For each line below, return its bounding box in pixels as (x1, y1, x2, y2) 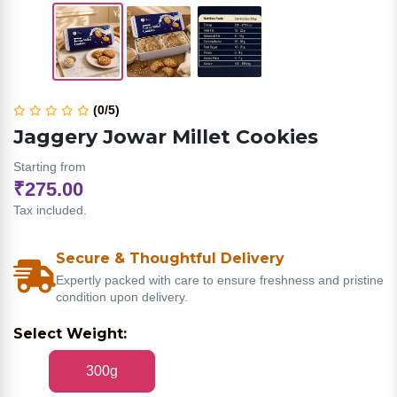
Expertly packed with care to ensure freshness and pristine (56, 273, 384, 287)
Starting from (13, 160, 86, 174)
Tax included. (13, 203, 87, 217)
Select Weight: (13, 325, 127, 342)
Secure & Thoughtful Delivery (56, 250, 284, 267)
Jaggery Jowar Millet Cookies (13, 125, 318, 149)
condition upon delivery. (56, 290, 188, 304)
